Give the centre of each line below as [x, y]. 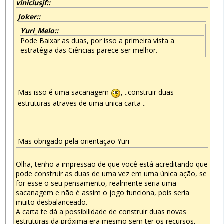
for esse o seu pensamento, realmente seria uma [96, 183]
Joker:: [29, 17]
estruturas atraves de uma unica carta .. [82, 103]
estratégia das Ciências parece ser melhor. [89, 50]
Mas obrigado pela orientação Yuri [74, 141]
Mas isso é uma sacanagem [64, 92]
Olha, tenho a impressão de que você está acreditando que [112, 164]
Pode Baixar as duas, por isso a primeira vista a [97, 41]
